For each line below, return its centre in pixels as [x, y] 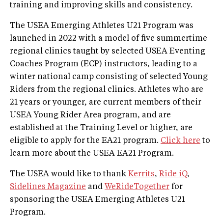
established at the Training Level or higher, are [101, 128]
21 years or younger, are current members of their [106, 102]
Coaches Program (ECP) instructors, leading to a [104, 64]
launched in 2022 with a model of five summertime [109, 39]
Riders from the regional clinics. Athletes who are [107, 90]
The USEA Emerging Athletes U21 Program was [102, 26]
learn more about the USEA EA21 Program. [92, 153]
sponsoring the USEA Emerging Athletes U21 [97, 200]
